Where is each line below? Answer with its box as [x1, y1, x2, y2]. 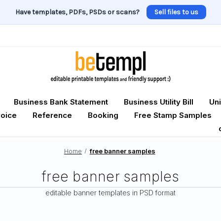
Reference [33, 110, 72, 120]
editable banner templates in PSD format [45, 188, 176, 197]
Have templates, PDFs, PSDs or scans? [15, 8, 140, 16]
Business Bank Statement [14, 97, 108, 107]
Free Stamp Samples [134, 110, 212, 120]
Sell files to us [154, 8, 198, 16]
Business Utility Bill [124, 97, 193, 107]
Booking [88, 110, 118, 120]
